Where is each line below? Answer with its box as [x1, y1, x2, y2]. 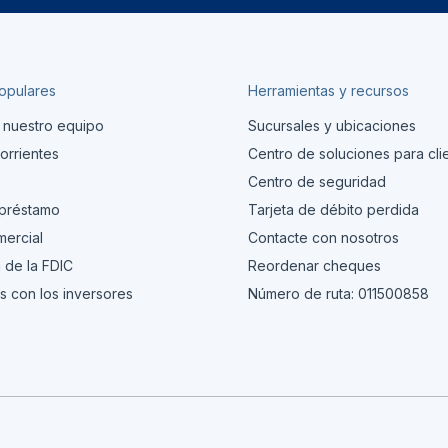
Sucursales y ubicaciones [248, 117, 417, 135]
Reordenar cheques [248, 257, 382, 275]
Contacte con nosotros [248, 229, 400, 247]
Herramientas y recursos [248, 82, 410, 100]
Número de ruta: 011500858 [248, 285, 430, 303]
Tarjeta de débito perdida [248, 201, 420, 219]
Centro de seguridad [248, 173, 387, 191]
